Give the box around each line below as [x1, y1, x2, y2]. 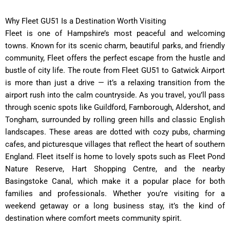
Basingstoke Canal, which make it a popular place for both [5, 176, 225, 186]
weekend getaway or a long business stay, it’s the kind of [5, 201, 225, 210]
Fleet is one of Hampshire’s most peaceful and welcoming [5, 28, 225, 38]
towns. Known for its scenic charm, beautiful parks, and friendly [5, 41, 225, 50]
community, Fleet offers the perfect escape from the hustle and [5, 53, 225, 63]
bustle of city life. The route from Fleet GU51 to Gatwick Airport [5, 65, 225, 75]
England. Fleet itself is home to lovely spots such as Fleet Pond [5, 151, 225, 161]
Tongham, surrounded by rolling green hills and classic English [5, 114, 225, 124]
